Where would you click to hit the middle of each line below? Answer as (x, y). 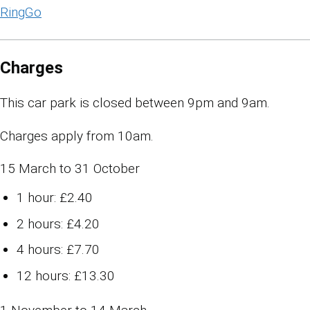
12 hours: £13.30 (66, 275)
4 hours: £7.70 (58, 250)
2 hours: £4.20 (58, 224)
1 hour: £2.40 (55, 198)
